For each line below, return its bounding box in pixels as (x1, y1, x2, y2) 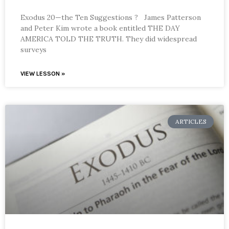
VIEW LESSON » (20, 70, 65, 77)
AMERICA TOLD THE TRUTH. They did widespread (20, 34, 197, 43)
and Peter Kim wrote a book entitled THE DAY (20, 23, 180, 33)
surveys (20, 44, 47, 54)
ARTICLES (175, 117, 207, 125)
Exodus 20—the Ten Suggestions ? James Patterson (20, 12, 201, 22)
